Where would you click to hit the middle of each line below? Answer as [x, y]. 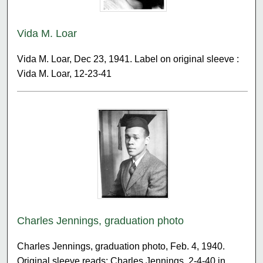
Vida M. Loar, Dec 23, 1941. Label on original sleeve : [128, 59]
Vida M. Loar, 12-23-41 [65, 73]
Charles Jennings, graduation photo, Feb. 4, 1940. [121, 246]
